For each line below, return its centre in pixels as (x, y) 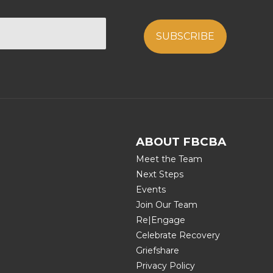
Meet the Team (169, 159)
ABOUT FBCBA (181, 142)
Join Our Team (166, 205)
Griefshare (157, 251)
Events (151, 190)
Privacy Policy (165, 266)
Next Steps (159, 175)
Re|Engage (160, 220)
